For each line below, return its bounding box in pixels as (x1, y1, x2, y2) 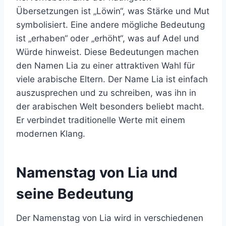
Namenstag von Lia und (16, 164, 178, 181)
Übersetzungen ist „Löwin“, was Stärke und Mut (16, 6, 209, 16)
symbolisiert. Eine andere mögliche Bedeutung (16, 20, 205, 30)
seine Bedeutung (16, 185, 134, 202)
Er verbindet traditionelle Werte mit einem (16, 115, 185, 125)
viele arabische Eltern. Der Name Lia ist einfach (16, 74, 208, 84)
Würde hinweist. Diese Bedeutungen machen (16, 47, 199, 57)
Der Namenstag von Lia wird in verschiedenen (16, 213, 203, 223)
